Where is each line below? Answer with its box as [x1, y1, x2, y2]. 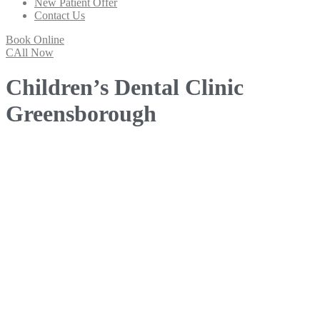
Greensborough [6, 101, 156, 127]
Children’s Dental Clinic [6, 74, 244, 101]
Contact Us [34, 9, 85, 21]
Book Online [6, 34, 64, 46]
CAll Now [6, 46, 54, 59]
